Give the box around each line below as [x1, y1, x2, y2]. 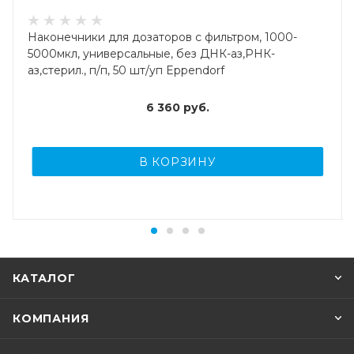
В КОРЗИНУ [138, 155, 217, 170]
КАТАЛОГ [13, 271, 76, 286]
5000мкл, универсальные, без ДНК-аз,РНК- [28, 47, 275, 62]
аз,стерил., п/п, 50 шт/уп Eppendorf [28, 63, 224, 78]
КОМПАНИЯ [13, 311, 89, 326]
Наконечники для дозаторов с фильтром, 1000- [28, 30, 297, 45]
